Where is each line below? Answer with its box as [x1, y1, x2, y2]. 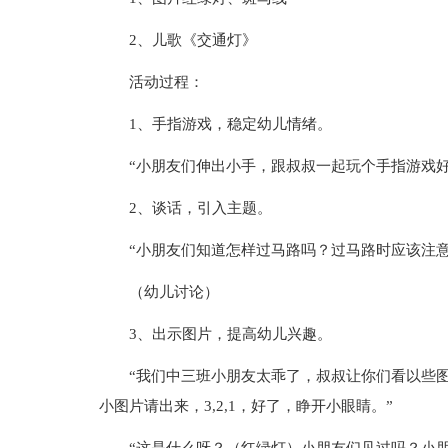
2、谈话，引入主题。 [128, 200, 272, 216]
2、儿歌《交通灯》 [128, 32, 257, 48]
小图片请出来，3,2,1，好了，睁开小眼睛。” [98, 398, 393, 414]
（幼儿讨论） [128, 284, 219, 300]
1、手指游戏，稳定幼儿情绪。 [128, 116, 332, 132]
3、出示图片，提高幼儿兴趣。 [128, 326, 332, 342]
